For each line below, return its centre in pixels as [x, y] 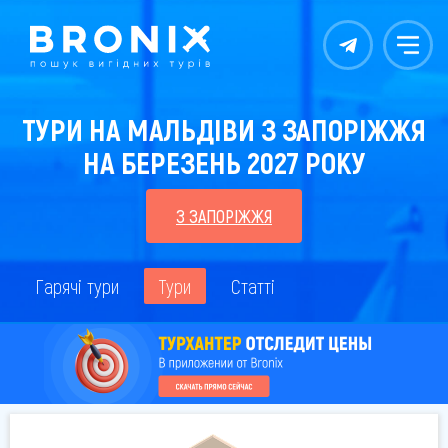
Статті [253, 286]
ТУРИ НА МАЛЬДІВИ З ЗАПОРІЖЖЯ [224, 129]
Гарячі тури [77, 286]
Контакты [366, 50]
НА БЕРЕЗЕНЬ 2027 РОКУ [224, 162]
